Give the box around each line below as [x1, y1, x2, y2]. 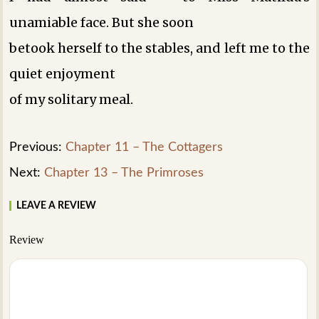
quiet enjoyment [9, 65, 116, 82]
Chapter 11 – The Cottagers [66, 140, 224, 154]
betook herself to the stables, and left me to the [9, 39, 310, 56]
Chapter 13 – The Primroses [44, 166, 204, 179]
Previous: [9, 140, 66, 154]
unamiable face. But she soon [9, 14, 194, 31]
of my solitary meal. [9, 90, 134, 108]
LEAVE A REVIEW [16, 200, 97, 211]
